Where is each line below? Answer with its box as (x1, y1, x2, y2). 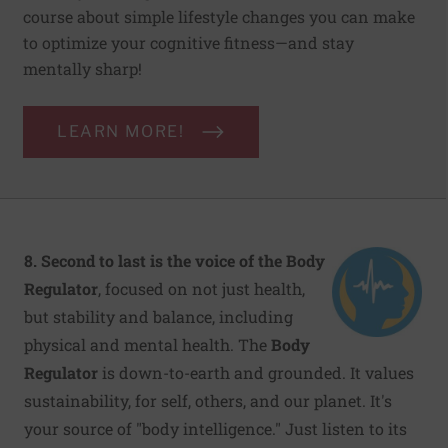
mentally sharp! (23, 57, 142, 79)
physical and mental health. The (24, 333, 271, 355)
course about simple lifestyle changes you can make (23, 5, 415, 27)
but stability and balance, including (24, 305, 293, 327)
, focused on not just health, (98, 277, 305, 299)
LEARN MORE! (57, 121, 185, 141)
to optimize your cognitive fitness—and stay (23, 31, 354, 53)
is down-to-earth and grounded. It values (98, 361, 414, 383)
